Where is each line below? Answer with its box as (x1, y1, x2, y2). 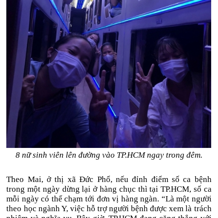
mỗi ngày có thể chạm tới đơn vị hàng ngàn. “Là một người (6, 194, 212, 203)
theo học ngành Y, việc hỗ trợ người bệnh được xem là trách (6, 204, 212, 213)
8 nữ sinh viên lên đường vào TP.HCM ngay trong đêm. (15, 150, 202, 160)
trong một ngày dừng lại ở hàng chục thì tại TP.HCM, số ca (6, 184, 212, 194)
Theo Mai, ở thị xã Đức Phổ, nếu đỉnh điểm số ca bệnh (6, 175, 212, 184)
